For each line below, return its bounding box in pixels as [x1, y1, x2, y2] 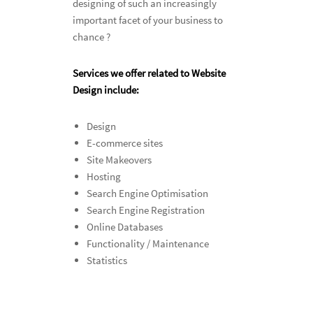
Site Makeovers [87, 153, 152, 166]
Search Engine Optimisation [87, 187, 208, 200]
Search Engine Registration [87, 203, 205, 217]
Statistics [87, 254, 127, 267]
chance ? [73, 30, 110, 43]
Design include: [73, 83, 139, 96]
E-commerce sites [87, 136, 163, 150]
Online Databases [87, 220, 163, 233]
